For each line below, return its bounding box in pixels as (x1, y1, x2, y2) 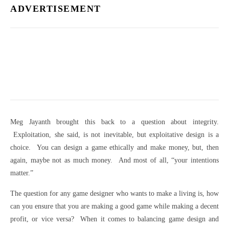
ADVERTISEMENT (10, 3, 101, 14)
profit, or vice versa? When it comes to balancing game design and (10, 215, 219, 223)
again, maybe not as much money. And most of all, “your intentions (10, 156, 219, 164)
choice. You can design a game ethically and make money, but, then (10, 143, 219, 151)
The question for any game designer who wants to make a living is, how (10, 189, 219, 197)
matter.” (10, 169, 33, 177)
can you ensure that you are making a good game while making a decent (10, 202, 219, 210)
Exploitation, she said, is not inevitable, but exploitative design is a (10, 130, 219, 139)
